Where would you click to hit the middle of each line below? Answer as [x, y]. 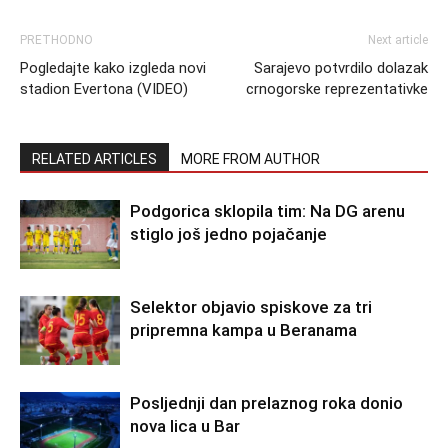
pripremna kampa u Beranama [243, 330]
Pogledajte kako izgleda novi [113, 68]
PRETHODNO [56, 40]
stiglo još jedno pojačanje [228, 234]
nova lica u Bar [185, 426]
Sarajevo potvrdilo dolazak [341, 68]
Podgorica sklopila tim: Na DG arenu [267, 211]
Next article [398, 40]
